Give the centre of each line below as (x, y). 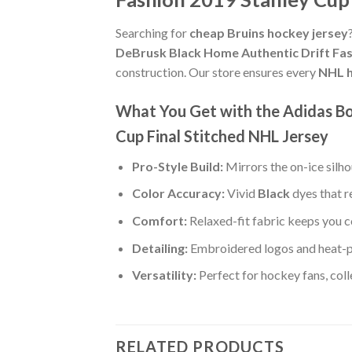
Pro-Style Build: (177, 166)
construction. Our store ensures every (217, 71)
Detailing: (159, 247)
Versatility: (164, 275)
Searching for (152, 32)
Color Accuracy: (178, 193)
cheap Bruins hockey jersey (269, 32)
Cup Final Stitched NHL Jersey (222, 136)
